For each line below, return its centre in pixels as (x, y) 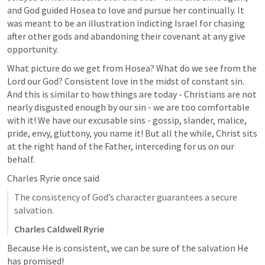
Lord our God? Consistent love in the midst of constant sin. (126, 81)
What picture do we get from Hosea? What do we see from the (132, 68)
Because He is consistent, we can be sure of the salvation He (128, 248)
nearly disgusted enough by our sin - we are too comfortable (128, 107)
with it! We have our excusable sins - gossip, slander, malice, (127, 120)
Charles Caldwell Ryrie (59, 229)
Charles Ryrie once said (53, 178)
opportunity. (33, 49)
